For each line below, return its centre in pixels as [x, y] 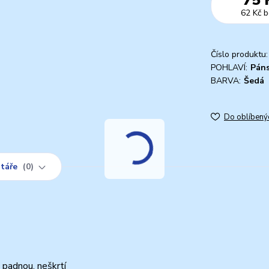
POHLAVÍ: [229, 67]
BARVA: [226, 80]
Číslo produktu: [239, 54]
